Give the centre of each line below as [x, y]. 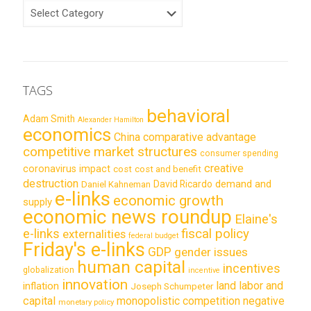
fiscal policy [215, 234]
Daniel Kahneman [116, 184]
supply [37, 202]
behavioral [188, 115]
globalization [49, 269]
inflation [41, 286]
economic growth [168, 200]
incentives [252, 268]
